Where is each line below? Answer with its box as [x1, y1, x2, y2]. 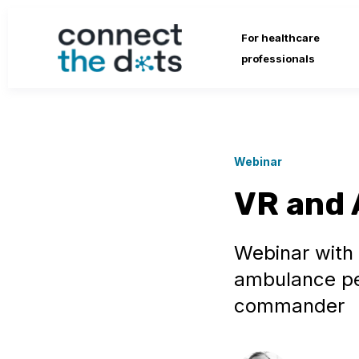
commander [234, 294, 345, 317]
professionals [240, 52, 315, 65]
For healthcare [240, 31, 320, 44]
